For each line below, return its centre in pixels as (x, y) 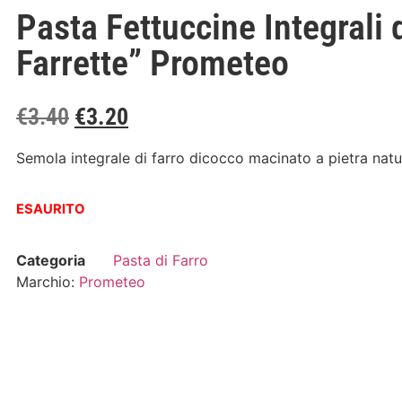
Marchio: (48, 282)
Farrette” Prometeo (153, 64)
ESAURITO (51, 210)
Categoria (51, 261)
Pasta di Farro (161, 261)
